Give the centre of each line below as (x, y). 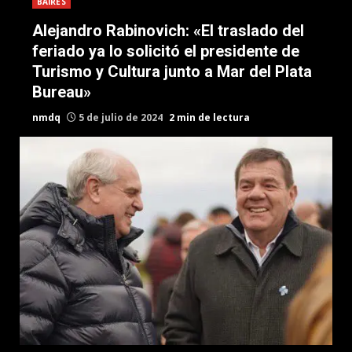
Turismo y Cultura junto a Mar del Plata (172, 71)
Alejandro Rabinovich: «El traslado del (168, 31)
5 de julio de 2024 (121, 117)
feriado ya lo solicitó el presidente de (166, 51)
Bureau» (62, 92)
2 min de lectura (209, 117)
